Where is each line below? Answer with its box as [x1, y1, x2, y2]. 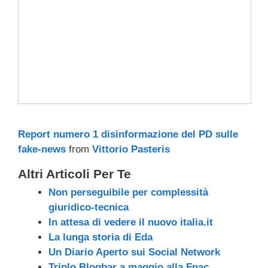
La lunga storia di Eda [48, 231, 153, 243]
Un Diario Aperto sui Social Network [48, 246, 220, 258]
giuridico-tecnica [48, 201, 129, 213]
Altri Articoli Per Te [18, 166, 131, 181]
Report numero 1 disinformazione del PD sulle [18, 128, 238, 140]
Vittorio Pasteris [92, 143, 170, 155]
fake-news [18, 143, 66, 155]
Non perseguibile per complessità [48, 186, 208, 198]
